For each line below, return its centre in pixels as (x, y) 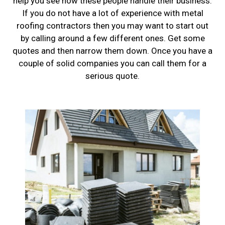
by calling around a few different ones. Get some (113, 38)
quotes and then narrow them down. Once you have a (113, 50)
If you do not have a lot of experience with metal (113, 13)
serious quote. (113, 76)
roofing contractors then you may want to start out (113, 25)
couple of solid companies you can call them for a (113, 63)
